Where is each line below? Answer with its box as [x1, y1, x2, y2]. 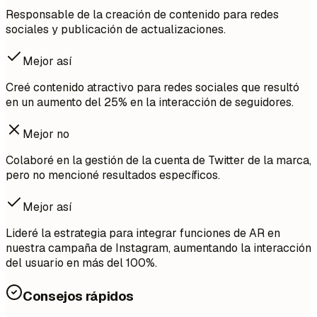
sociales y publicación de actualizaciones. [6, 22, 226, 38]
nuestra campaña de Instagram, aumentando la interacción [6, 241, 311, 256]
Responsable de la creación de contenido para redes [6, 7, 279, 23]
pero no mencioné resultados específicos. [6, 168, 220, 183]
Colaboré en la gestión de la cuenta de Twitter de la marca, [6, 153, 311, 168]
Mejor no [23, 127, 69, 142]
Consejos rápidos [23, 287, 134, 305]
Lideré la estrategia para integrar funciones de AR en [6, 226, 280, 241]
